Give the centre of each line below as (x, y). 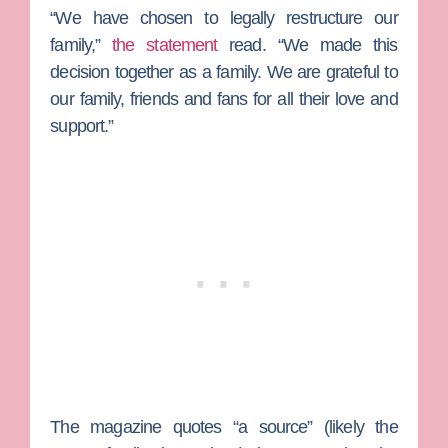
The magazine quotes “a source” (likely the (224, 427)
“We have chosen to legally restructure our (224, 17)
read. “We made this (307, 44)
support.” (82, 125)
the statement (165, 44)
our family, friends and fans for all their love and (224, 98)
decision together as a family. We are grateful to (224, 71)
